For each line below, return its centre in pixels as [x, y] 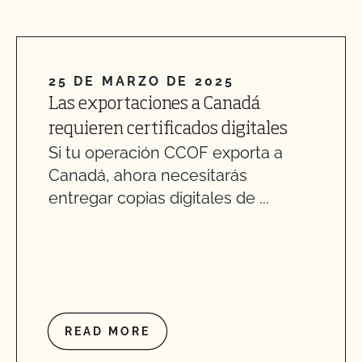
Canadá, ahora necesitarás [148, 175]
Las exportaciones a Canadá [154, 104]
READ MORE [107, 331]
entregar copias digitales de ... [159, 198]
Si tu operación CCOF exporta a [166, 153]
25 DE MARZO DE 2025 [141, 81]
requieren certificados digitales [168, 129]
